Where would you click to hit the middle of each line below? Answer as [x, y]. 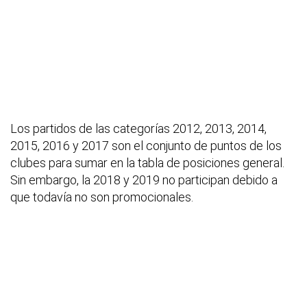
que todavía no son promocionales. [102, 197]
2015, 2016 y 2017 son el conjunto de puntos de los [146, 146]
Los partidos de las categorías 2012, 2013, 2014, [138, 129]
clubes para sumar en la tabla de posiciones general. [147, 163]
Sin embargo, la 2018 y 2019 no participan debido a [144, 180]
